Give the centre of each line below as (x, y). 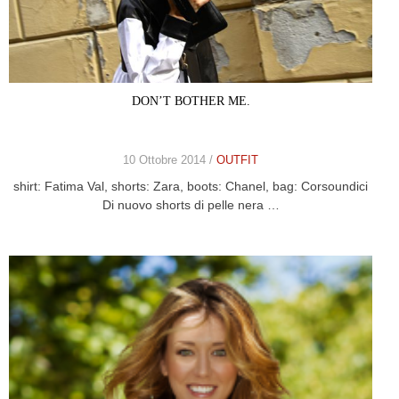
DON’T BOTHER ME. (191, 101)
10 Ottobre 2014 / (170, 159)
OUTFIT (237, 159)
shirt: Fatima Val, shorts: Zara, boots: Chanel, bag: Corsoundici (191, 186)
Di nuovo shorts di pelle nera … (191, 204)
